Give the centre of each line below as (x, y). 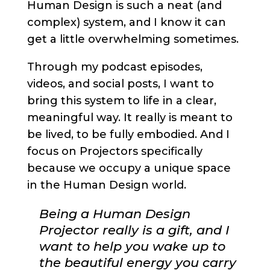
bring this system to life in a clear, (121, 100)
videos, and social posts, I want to (120, 83)
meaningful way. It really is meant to (130, 117)
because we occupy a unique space (129, 168)
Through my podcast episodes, (115, 67)
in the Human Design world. (106, 185)
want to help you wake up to (132, 246)
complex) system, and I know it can (126, 22)
